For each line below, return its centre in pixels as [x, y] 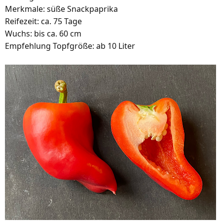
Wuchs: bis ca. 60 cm [43, 34]
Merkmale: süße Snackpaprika [61, 9]
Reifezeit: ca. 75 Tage [43, 21]
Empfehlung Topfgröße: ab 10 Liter [70, 46]
